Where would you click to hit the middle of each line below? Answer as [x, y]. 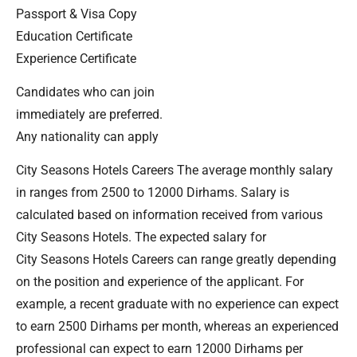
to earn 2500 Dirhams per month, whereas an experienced [177, 327]
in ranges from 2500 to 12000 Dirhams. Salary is [153, 193]
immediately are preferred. [89, 114]
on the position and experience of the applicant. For [160, 282]
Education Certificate [74, 36]
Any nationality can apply [87, 136]
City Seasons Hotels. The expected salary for [141, 237]
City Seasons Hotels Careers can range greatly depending [176, 260]
